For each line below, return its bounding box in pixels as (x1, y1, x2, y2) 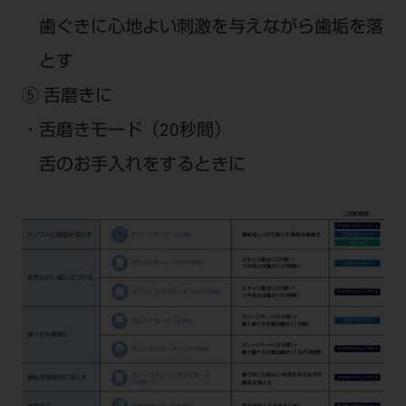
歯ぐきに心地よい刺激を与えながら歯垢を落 (39, 20, 383, 38)
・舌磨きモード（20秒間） (21, 123, 231, 141)
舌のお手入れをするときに (39, 158, 246, 176)
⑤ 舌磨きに (21, 89, 112, 107)
